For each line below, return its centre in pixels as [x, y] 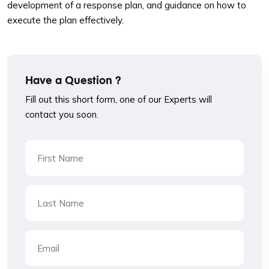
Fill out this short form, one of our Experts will [119, 99]
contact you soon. [62, 114]
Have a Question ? [73, 80]
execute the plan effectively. [65, 20]
